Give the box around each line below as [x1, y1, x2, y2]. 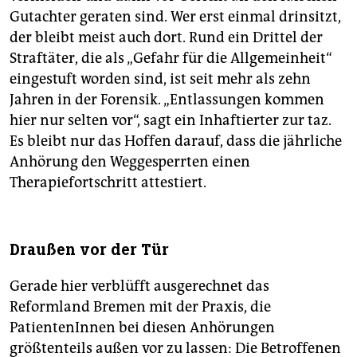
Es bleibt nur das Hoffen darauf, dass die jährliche [10, 132, 342, 151]
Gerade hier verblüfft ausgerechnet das [10, 277, 269, 296]
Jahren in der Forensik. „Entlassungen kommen [10, 91, 324, 109]
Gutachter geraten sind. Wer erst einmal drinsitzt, [10, 8, 341, 26]
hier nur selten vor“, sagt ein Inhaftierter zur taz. [10, 112, 331, 130]
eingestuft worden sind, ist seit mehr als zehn [10, 70, 311, 88]
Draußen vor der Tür [10, 240, 169, 261]
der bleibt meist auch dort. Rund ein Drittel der [10, 29, 323, 47]
